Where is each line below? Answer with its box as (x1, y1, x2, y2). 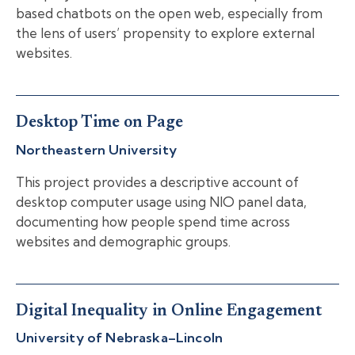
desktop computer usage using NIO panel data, (16, 193, 307, 210)
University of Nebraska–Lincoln (16, 329, 223, 346)
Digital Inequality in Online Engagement (16, 303, 322, 320)
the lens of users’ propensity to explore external (16, 25, 315, 42)
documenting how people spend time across (16, 212, 290, 230)
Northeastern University (16, 140, 177, 158)
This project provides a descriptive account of (16, 173, 299, 190)
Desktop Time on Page (16, 115, 183, 132)
